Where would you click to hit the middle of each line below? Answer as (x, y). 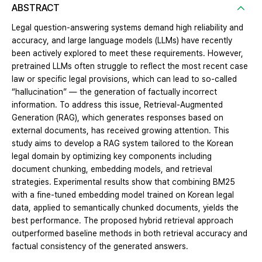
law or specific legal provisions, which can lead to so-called (124, 79)
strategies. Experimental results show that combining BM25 (123, 182)
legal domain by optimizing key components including (112, 156)
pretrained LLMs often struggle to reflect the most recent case (130, 66)
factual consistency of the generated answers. (100, 247)
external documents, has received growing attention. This (120, 131)
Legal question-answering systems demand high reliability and (127, 28)
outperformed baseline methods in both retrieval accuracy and (130, 234)
